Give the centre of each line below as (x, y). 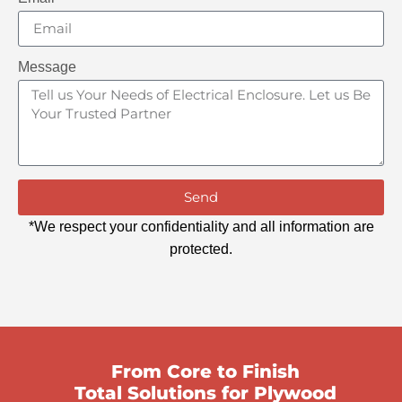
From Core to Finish (205, 371)
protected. (201, 249)
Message (47, 66)
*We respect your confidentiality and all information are (201, 226)
